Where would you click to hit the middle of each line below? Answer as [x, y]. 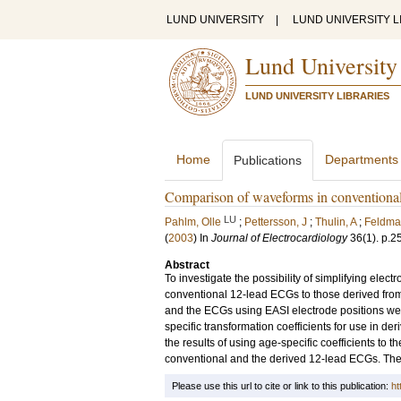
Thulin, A [336, 222]
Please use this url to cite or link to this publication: [282, 386]
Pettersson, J [276, 222]
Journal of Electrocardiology [279, 238]
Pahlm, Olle [193, 222]
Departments [362, 159]
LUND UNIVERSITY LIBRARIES [317, 96]
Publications [268, 160]
